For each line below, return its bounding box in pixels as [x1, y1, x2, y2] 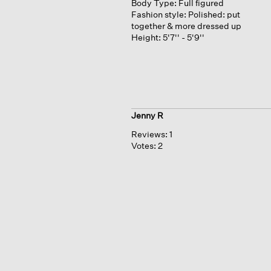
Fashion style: [131, 8, 186, 19]
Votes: [131, 140, 158, 151]
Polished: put [188, 8, 240, 19]
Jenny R [131, 110, 163, 121]
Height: [131, 31, 161, 42]
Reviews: [131, 129, 168, 140]
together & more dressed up [131, 20, 241, 31]
